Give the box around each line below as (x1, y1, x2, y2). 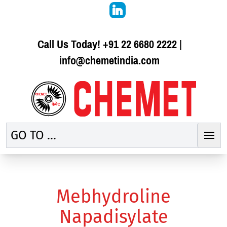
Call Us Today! (37, 34, 103, 55)
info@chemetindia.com (59, 50, 160, 71)
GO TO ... (11, 128, 56, 142)
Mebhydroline (56, 185, 171, 208)
